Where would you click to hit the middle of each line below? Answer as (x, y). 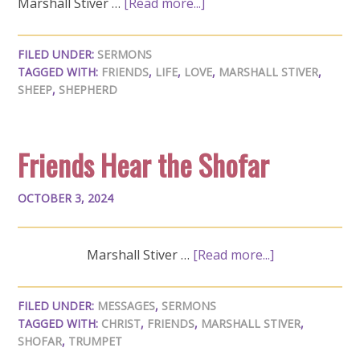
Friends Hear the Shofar (144, 164)
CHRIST (121, 323)
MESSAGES (127, 306)
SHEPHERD (88, 90)
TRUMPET (96, 341)
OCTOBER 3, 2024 (66, 198)
